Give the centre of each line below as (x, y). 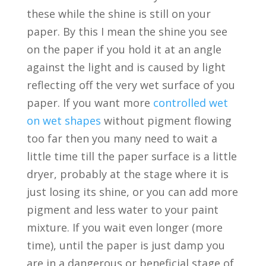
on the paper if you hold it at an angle (124, 50)
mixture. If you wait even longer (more (124, 228)
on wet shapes (64, 121)
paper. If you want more (90, 103)
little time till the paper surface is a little (132, 156)
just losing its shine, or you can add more (132, 192)
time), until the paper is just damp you (126, 246)
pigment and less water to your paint (122, 210)
